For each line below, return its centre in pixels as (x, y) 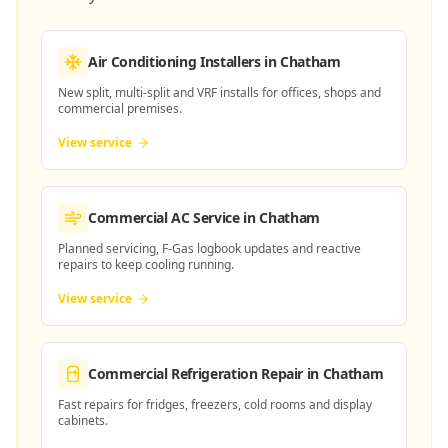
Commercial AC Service (164, 217)
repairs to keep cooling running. (146, 264)
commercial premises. (120, 108)
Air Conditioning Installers (174, 61)
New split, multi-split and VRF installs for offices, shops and (219, 92)
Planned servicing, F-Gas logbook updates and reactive (209, 248)
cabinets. (83, 420)
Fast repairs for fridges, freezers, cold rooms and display (215, 404)
